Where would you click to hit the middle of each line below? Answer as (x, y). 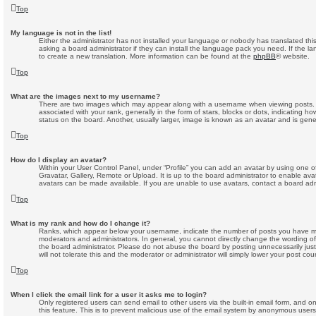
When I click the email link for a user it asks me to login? (109, 295)
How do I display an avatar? (59, 160)
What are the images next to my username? (85, 97)
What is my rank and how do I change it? (80, 224)
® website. (293, 56)
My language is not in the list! (61, 33)
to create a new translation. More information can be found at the (146, 56)
